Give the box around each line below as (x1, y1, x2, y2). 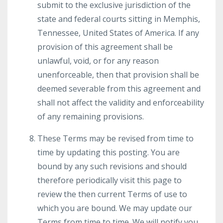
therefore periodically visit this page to (37, 175, 182, 186)
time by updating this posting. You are (37, 147, 180, 158)
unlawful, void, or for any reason (37, 55, 159, 66)
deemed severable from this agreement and (37, 83, 201, 94)
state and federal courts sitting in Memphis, (37, 13, 200, 24)
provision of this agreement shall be (37, 41, 173, 52)
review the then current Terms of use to (37, 189, 187, 200)
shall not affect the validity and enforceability (37, 97, 204, 108)
